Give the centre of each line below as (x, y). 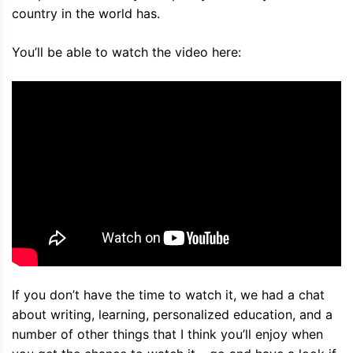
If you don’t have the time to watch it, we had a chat (168, 294)
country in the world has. (86, 13)
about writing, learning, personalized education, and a (172, 314)
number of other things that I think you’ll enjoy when (167, 334)
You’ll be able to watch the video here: (126, 52)
